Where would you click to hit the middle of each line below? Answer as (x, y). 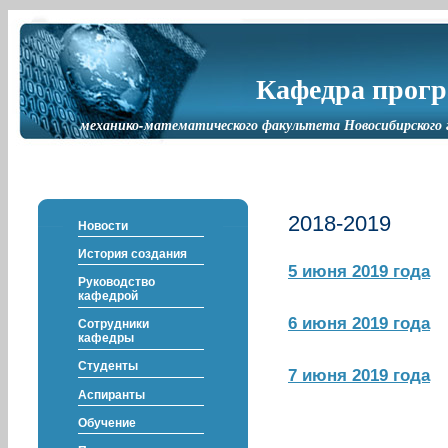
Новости (102, 225)
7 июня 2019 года (359, 375)
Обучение (106, 422)
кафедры (105, 338)
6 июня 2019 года (359, 323)
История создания (132, 253)
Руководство (116, 281)
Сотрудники (113, 324)
